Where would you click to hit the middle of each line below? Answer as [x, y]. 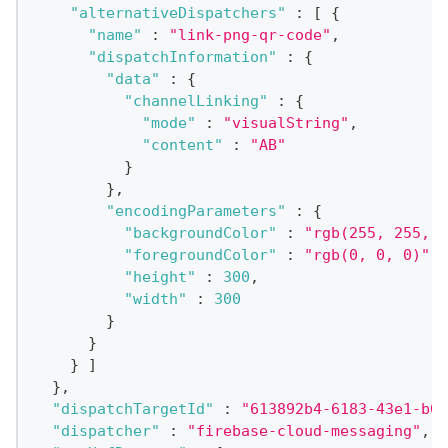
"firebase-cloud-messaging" [303, 431]
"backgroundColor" [200, 233]
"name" [114, 35]
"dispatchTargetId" [132, 409]
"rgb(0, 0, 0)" [366, 255]
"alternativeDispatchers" [177, 13]
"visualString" [285, 123]
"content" [182, 145]
